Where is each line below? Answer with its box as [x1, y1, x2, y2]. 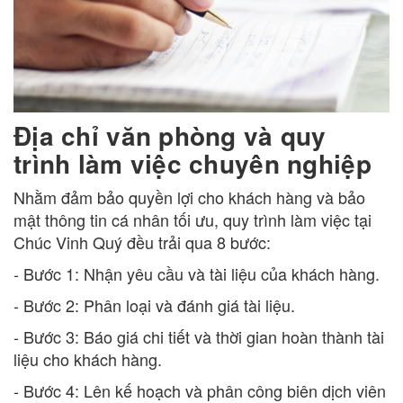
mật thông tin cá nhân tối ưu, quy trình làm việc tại [13, 208, 372, 232]
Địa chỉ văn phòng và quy [13, 117, 327, 155]
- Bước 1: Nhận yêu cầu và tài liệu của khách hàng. [13, 262, 380, 286]
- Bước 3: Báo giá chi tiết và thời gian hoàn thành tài [13, 325, 384, 349]
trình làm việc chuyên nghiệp [13, 145, 372, 183]
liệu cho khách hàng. [13, 347, 162, 372]
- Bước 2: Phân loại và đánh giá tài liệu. [13, 293, 295, 318]
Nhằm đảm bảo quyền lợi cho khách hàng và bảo [13, 185, 365, 210]
